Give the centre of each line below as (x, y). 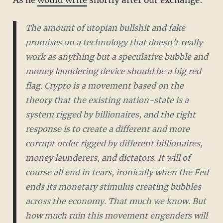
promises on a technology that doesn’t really (114, 43)
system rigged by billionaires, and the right (110, 115)
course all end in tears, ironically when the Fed (117, 172)
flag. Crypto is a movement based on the (104, 86)
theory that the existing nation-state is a (107, 100)
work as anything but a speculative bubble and (116, 57)
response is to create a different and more (107, 129)
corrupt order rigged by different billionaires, (114, 144)
